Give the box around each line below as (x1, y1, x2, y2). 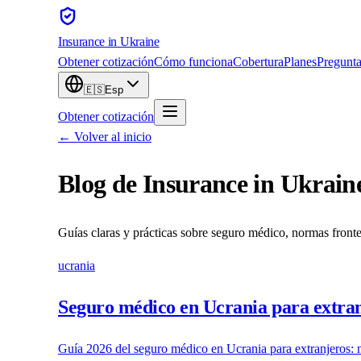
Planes (284, 55, 317, 68)
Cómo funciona (154, 55, 233, 68)
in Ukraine (105, 35, 160, 48)
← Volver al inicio (58, 130, 151, 143)
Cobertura (233, 55, 284, 68)
